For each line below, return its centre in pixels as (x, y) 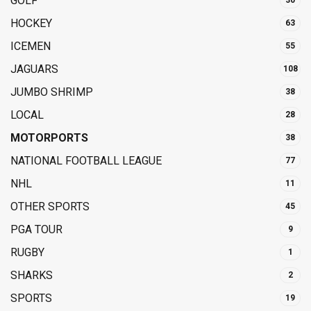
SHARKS (32, 276)
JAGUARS (34, 69)
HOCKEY (31, 24)
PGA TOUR (36, 230)
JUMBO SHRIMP (52, 92)
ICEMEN (31, 47)
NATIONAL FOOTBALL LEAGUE (86, 161)
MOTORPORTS (49, 138)
